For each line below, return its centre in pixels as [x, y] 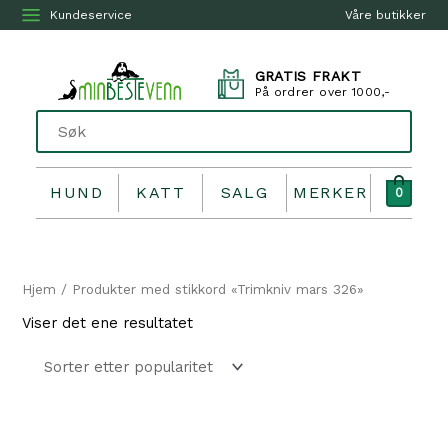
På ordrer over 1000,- [322, 91]
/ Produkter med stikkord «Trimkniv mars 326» [210, 289]
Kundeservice [91, 15]
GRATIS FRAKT [307, 75]
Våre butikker [385, 15]
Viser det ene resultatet [108, 323]
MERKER [330, 193]
